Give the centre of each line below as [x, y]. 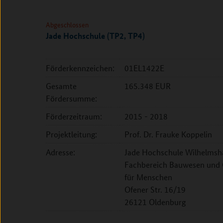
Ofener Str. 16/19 [155, 189]
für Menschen [148, 177]
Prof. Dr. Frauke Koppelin [168, 134]
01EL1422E [144, 68]
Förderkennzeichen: [80, 68]
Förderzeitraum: [74, 116]
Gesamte [61, 86]
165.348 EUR [148, 86]
